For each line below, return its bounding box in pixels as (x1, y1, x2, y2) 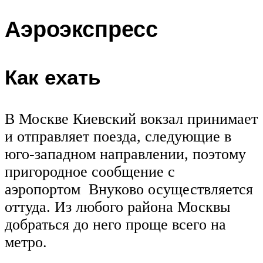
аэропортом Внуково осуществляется (5, 180, 253, 198)
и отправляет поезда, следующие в (5, 127, 231, 145)
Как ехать (5, 63, 101, 90)
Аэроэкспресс (5, 14, 158, 43)
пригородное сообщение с (5, 163, 175, 180)
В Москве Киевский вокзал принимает (5, 110, 258, 127)
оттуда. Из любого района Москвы (5, 198, 230, 215)
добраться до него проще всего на (5, 215, 226, 233)
